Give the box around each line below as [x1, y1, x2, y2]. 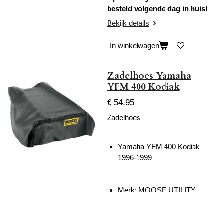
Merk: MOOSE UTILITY [118, 186, 197, 194]
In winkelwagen [110, 41, 159, 50]
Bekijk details [107, 19, 149, 27]
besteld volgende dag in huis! [107, 4, 208, 13]
